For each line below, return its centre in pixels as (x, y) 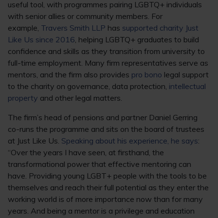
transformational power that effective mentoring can (100, 164)
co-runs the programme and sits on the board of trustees (106, 129)
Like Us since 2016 (41, 39)
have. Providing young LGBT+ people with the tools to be (107, 176)
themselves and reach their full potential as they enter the (108, 187)
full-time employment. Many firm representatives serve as (108, 63)
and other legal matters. (80, 98)
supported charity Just (160, 28)
